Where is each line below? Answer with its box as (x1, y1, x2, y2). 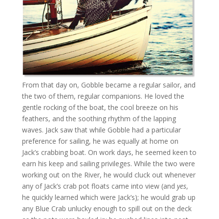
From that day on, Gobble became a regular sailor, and (22, 80, 196, 90)
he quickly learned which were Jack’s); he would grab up (22, 193, 196, 202)
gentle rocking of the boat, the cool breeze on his (22, 103, 178, 112)
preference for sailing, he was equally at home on (22, 136, 178, 146)
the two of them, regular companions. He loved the (22, 91, 184, 101)
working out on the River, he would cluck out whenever (22, 170, 196, 180)
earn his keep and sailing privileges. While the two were (22, 159, 195, 169)
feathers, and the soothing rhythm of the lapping (22, 114, 176, 124)
